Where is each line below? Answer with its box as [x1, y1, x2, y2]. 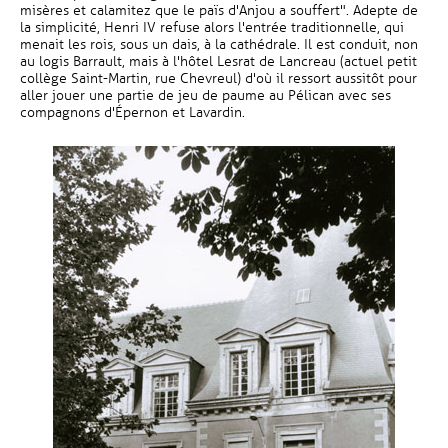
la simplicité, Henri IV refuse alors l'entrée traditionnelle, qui [20, 19, 404, 36]
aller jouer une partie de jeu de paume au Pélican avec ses [20, 87, 391, 104]
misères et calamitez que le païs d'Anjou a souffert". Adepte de [20, 2, 418, 19]
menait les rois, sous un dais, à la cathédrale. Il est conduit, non [20, 36, 418, 53]
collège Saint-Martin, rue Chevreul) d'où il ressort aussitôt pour [20, 70, 417, 87]
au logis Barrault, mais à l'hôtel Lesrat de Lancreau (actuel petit [20, 53, 417, 70]
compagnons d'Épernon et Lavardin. [20, 104, 245, 121]
